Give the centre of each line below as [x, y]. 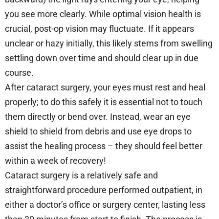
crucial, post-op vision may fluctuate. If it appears [99, 28]
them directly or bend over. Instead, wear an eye [98, 116]
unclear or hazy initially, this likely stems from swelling [109, 43]
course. [19, 72]
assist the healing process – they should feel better [104, 146]
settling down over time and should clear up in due [102, 58]
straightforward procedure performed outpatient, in [104, 190]
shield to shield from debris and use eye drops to [98, 131]
